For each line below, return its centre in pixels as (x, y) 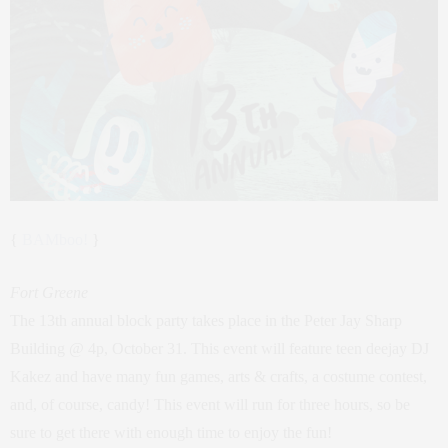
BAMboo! (55, 240)
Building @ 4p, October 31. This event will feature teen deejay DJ (219, 349)
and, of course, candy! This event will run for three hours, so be (210, 405)
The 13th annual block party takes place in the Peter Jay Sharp (206, 321)
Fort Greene (49, 293)
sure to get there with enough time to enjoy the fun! (171, 433)
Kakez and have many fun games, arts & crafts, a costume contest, (218, 377)
